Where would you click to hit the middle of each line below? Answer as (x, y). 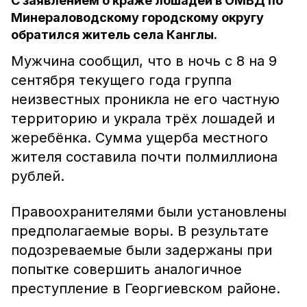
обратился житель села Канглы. (114, 35)
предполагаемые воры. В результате (140, 231)
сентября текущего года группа (121, 80)
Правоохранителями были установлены (149, 212)
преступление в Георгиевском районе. (146, 288)
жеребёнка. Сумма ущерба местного (139, 138)
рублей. (38, 176)
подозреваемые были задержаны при (142, 250)
